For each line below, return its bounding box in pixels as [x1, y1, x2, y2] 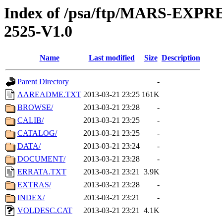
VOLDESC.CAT [17, 206, 72, 215]
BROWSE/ [17, 103, 53, 112]
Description [162, 54, 200, 62]
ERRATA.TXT [17, 167, 66, 176]
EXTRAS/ [17, 180, 51, 189]
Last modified [88, 54, 135, 62]
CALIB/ [17, 116, 44, 125]
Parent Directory [17, 77, 69, 86]
